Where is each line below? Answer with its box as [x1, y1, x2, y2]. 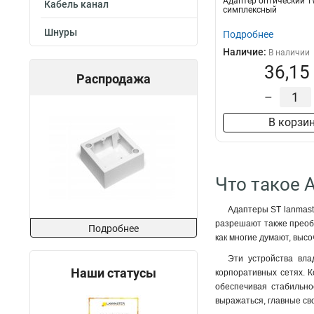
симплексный [223, 5, 277, 15]
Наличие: [223, 46, 268, 57]
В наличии [268, 48, 310, 57]
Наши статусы [71, 266, 156, 280]
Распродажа [76, 71, 151, 86]
